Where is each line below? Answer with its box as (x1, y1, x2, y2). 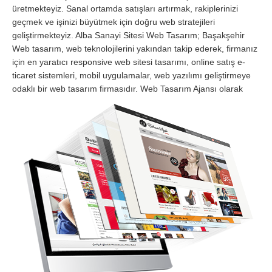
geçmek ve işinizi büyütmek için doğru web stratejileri (12, 17, 215, 27)
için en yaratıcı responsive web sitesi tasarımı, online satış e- (12, 57, 245, 67)
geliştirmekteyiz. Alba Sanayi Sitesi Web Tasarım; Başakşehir (12, 30, 245, 41)
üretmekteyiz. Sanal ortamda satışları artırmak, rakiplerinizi (12, 4, 238, 14)
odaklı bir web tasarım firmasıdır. (12, 84, 140, 94)
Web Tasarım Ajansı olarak (140, 84, 243, 94)
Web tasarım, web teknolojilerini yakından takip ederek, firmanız (12, 44, 257, 54)
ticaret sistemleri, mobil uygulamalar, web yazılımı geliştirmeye (12, 70, 251, 81)
